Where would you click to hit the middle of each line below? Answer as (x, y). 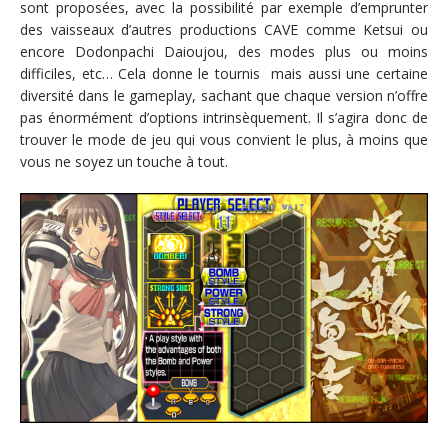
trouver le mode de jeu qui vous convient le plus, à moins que (224, 139)
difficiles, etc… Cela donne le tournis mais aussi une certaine (224, 73)
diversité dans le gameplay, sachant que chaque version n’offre (224, 95)
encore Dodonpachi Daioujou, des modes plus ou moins (224, 51)
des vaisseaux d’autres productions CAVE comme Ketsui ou (224, 29)
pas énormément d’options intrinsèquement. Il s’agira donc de (224, 117)
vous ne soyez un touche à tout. (124, 161)
